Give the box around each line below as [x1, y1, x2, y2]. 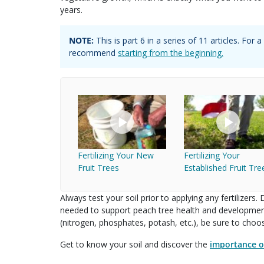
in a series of [145, 34, 199, 46]
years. [60, 4, 82, 15]
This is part [94, 34, 140, 46]
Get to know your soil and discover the [60, 239, 210, 250]
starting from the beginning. [118, 47, 223, 58]
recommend [69, 47, 118, 58]
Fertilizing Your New [78, 150, 154, 161]
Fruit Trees [78, 162, 119, 174]
